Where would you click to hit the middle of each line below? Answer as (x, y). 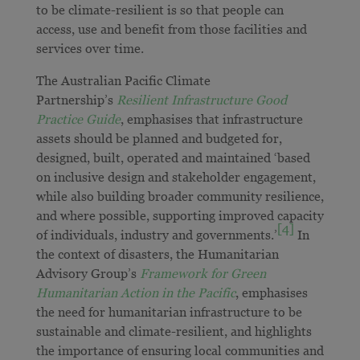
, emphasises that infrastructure (211, 119)
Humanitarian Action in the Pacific (135, 292)
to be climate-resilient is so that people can (160, 9)
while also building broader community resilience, (180, 196)
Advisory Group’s (88, 273)
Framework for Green (202, 273)
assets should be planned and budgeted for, (159, 138)
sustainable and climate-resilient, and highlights (174, 331)
